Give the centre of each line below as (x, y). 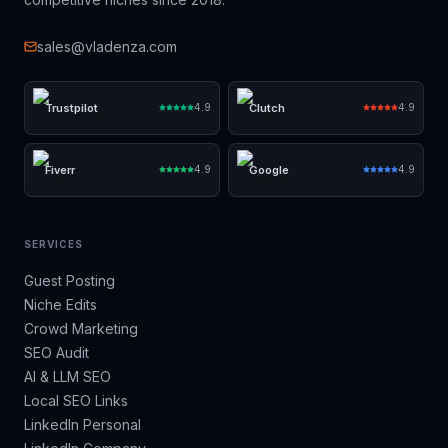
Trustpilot (71, 107)
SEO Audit (56, 352)
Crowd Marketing (81, 328)
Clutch (267, 107)
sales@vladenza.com (107, 46)
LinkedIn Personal (82, 424)
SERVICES (53, 243)
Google (269, 169)
